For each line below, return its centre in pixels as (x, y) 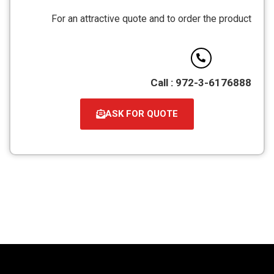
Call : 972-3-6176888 (201, 82)
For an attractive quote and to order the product (151, 19)
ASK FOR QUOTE (142, 113)
